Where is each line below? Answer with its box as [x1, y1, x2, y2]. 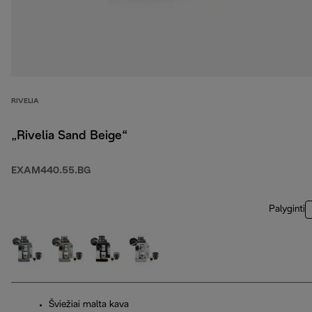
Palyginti [269, 205, 305, 214]
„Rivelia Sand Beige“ [11, 130, 127, 143]
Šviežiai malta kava [49, 300, 129, 310]
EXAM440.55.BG [11, 166, 91, 176]
